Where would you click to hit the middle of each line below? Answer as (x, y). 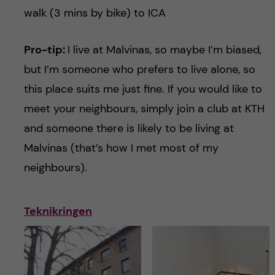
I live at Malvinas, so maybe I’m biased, (164, 50)
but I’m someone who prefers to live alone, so (139, 70)
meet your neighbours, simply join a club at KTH (144, 109)
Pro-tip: (45, 50)
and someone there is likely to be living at (129, 129)
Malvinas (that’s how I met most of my (121, 148)
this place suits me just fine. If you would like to (143, 89)
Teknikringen (58, 211)
